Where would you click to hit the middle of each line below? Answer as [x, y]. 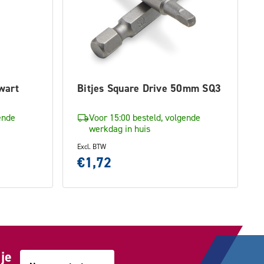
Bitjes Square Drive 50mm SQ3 [149, 88]
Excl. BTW [92, 146]
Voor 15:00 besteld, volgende [145, 117]
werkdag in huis [120, 128]
